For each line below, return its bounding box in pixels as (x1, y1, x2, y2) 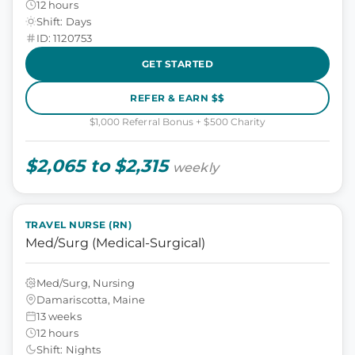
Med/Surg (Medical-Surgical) (25, 235, 205, 250)
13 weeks (36, 309, 82, 323)
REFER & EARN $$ (130, 91, 225, 104)
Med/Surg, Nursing (36, 276, 136, 289)
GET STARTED (141, 57, 214, 70)
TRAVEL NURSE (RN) (25, 219, 132, 231)
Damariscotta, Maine (36, 292, 146, 306)
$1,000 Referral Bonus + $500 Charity (89, 116, 266, 128)
